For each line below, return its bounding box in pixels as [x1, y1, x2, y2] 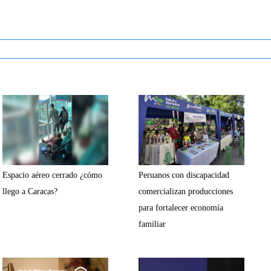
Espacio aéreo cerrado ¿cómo [2, 171, 102, 180]
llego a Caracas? [2, 187, 57, 196]
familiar [139, 220, 166, 229]
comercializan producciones [139, 187, 233, 196]
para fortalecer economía [139, 203, 223, 212]
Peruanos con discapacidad [139, 171, 229, 180]
